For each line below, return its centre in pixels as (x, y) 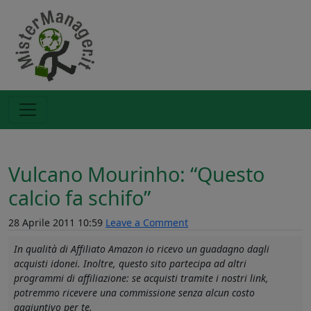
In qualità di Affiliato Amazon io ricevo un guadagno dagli (142, 249)
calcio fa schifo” (79, 197)
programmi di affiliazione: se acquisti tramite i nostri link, (141, 278)
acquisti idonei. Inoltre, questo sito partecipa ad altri (130, 263)
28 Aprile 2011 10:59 (57, 222)
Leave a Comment (147, 222)
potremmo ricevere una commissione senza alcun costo (134, 293)
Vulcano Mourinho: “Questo (136, 174)
